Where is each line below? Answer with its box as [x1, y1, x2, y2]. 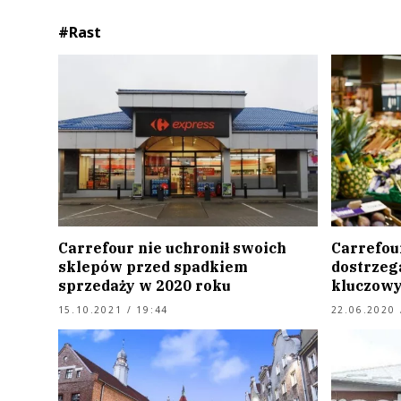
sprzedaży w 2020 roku [57, 276, 231, 294]
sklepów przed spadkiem [57, 257, 248, 276]
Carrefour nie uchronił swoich [57, 238, 286, 257]
